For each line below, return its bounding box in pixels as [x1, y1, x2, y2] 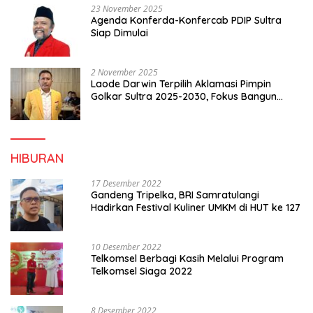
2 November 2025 [91, 66, 158, 79]
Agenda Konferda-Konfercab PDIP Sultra [91, 14, 282, 27]
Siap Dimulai [91, 27, 148, 40]
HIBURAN [10, 150, 64, 167]
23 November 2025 [91, 3, 163, 15]
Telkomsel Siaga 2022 [91, 265, 192, 278]
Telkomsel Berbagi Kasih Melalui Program [91, 252, 284, 265]
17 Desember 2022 [91, 177, 161, 190]
